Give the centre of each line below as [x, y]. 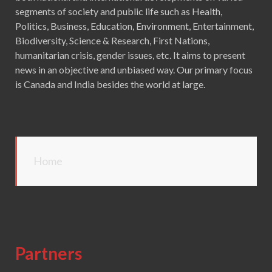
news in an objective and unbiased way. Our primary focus [134, 70]
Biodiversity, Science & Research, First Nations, [112, 41]
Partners [49, 253]
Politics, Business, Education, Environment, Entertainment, [134, 26]
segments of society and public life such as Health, [119, 12]
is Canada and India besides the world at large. [112, 84]
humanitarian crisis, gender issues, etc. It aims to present [130, 55]
